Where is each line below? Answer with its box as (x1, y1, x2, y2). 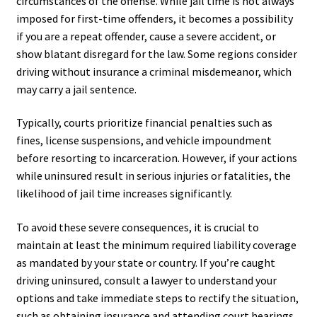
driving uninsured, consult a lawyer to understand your (16, 273, 277, 288)
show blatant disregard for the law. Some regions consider (16, 46, 297, 61)
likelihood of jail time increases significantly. (16, 186, 232, 201)
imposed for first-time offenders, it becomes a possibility (16, 11, 293, 25)
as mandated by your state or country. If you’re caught (16, 255, 275, 270)
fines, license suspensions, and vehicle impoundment (16, 133, 272, 148)
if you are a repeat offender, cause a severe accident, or (16, 28, 276, 43)
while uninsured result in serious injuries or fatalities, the (16, 168, 291, 183)
